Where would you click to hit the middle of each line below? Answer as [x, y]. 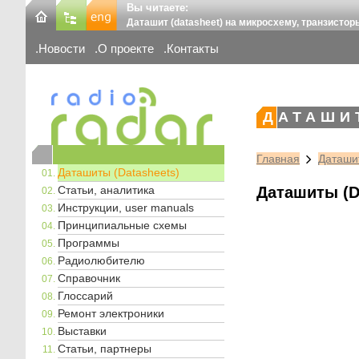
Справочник [89, 278]
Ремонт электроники [111, 313]
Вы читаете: [157, 8]
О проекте [126, 49]
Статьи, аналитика [106, 190]
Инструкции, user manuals [126, 207]
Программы [89, 242]
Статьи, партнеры [105, 348]
